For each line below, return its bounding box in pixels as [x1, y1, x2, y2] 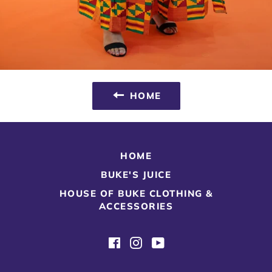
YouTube [163, 234, 203, 246]
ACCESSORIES [98, 200, 174, 212]
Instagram [141, 234, 187, 246]
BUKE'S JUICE [101, 168, 171, 180]
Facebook [120, 234, 166, 246]
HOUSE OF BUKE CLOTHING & [59, 187, 213, 199]
